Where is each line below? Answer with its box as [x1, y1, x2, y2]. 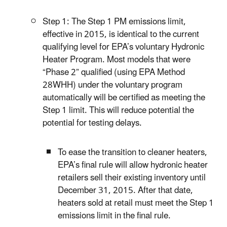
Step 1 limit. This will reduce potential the [43, 101, 194, 120]
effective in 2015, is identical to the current [43, 25, 199, 44]
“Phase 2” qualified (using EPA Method [43, 63, 185, 82]
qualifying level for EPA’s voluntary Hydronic [43, 38, 204, 57]
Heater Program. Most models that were [43, 51, 191, 69]
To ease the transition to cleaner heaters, [58, 143, 207, 162]
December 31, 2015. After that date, [58, 181, 193, 200]
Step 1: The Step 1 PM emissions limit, [43, 13, 186, 31]
